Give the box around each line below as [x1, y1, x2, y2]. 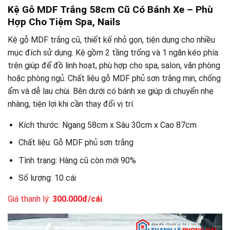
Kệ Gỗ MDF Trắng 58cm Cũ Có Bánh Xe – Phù [8, 4, 213, 15]
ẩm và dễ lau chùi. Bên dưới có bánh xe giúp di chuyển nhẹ [8, 86, 214, 96]
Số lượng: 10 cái [18, 173, 76, 183]
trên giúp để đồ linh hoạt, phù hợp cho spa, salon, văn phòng [8, 60, 220, 70]
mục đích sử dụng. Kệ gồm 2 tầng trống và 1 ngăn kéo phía [8, 47, 218, 57]
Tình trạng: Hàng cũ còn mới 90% [18, 155, 136, 165]
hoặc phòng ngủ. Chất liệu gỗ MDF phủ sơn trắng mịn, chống [8, 73, 221, 83]
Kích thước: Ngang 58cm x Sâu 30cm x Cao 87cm [18, 120, 197, 130]
